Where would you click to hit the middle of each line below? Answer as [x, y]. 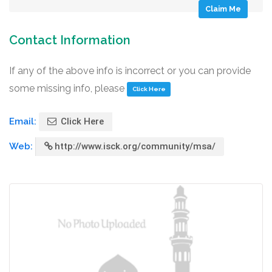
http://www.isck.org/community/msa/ [135, 146]
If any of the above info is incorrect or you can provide [130, 71]
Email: [24, 121]
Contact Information [70, 40]
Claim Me [223, 9]
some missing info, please [68, 88]
